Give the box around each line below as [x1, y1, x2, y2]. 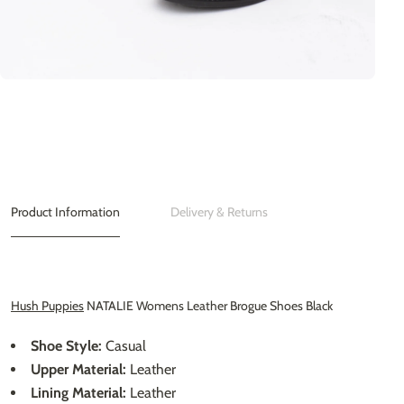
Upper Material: [31, 360, 126, 378]
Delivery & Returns [170, 203, 268, 220]
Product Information [11, 203, 120, 220]
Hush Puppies [11, 297, 84, 314]
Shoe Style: [31, 336, 102, 354]
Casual [102, 336, 146, 354]
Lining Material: [31, 383, 126, 401]
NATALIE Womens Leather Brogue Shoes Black [84, 297, 333, 314]
